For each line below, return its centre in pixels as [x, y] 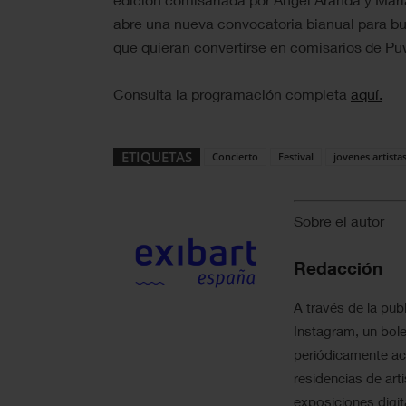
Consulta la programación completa [232, 93]
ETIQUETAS [157, 156]
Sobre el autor [338, 220]
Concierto [235, 156]
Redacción [338, 267]
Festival [296, 156]
